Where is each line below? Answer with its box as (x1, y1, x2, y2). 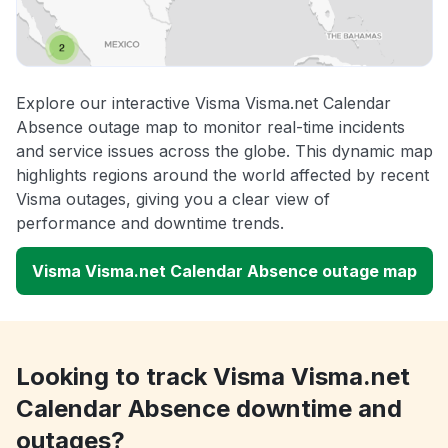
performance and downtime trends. (16, 212, 284, 233)
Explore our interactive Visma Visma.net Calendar (16, 92, 391, 113)
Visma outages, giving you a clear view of (16, 188, 330, 209)
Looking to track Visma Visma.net (16, 361, 410, 391)
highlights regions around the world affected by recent (16, 164, 429, 185)
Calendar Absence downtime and (16, 393, 402, 423)
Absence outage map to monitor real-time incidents (16, 116, 405, 137)
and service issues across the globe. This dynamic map (16, 140, 433, 161)
